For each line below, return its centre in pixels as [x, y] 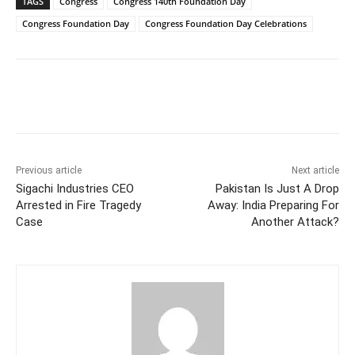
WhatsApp [244, 98]
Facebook [73, 98]
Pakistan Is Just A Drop [277, 188]
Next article [315, 170]
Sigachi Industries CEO [75, 188]
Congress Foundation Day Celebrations [226, 23]
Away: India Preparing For [273, 205]
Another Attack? [295, 221]
